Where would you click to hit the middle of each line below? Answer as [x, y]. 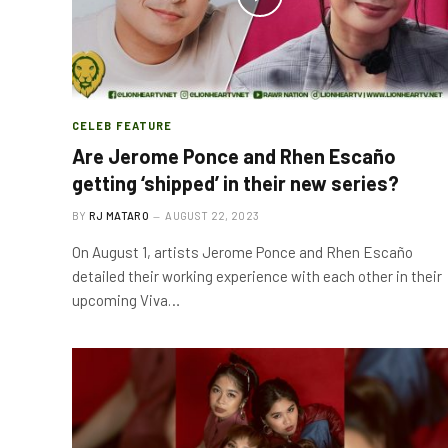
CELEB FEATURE [122, 125]
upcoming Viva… [126, 299]
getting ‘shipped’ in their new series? [235, 182]
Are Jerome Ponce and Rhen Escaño [234, 155]
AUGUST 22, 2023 [212, 215]
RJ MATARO [119, 215]
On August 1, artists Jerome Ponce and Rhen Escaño [242, 251]
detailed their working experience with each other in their [257, 275]
